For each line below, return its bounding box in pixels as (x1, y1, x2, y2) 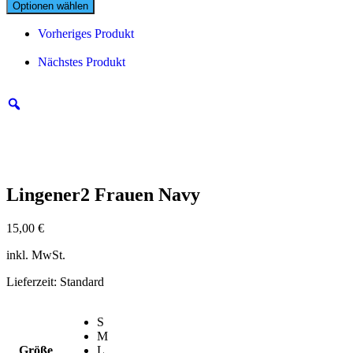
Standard (60, 274, 104, 288)
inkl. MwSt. (6, 247, 65, 262)
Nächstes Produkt (38, 54, 125, 69)
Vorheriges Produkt (38, 26, 134, 40)
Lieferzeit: (6, 274, 60, 288)
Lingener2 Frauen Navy (6, 184, 200, 205)
